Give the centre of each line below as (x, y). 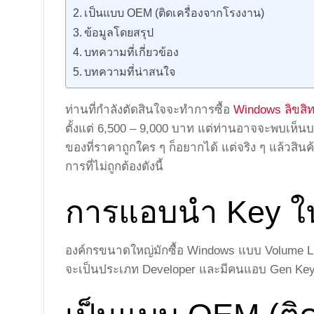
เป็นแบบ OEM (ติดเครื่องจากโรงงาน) (175, 12)
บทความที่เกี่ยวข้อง (132, 52)
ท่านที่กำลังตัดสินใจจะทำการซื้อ (149, 109)
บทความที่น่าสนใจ (130, 71)
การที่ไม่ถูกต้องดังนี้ (114, 166)
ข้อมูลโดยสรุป (119, 32)
